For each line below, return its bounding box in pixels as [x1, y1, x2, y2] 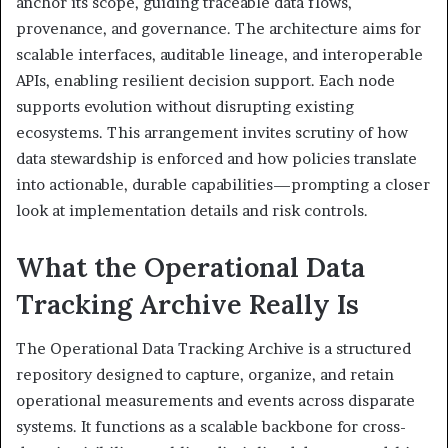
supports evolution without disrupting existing [16, 96, 354, 116]
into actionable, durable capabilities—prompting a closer [16, 174, 430, 194]
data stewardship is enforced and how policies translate [16, 148, 417, 168]
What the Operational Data [16, 249, 365, 284]
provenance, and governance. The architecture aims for [16, 18, 421, 38]
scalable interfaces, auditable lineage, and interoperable [16, 44, 423, 64]
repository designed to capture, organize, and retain [16, 365, 394, 385]
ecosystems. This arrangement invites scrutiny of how [16, 122, 408, 142]
